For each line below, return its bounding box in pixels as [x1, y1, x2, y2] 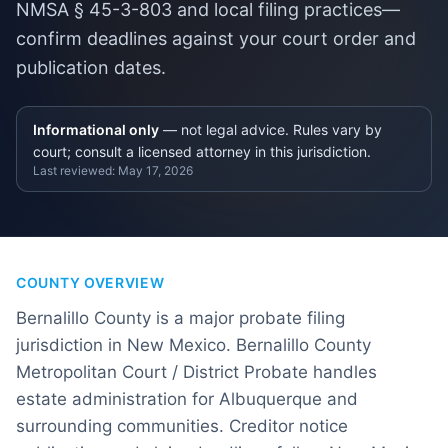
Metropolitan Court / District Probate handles [16, 362, 377, 382]
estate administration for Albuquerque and [16, 389, 358, 409]
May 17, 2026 [118, 163, 193, 178]
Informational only [33, 121, 159, 138]
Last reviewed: [33, 163, 118, 178]
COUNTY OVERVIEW [16, 274, 165, 291]
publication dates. [16, 57, 166, 78]
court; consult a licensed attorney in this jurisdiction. [33, 143, 371, 160]
